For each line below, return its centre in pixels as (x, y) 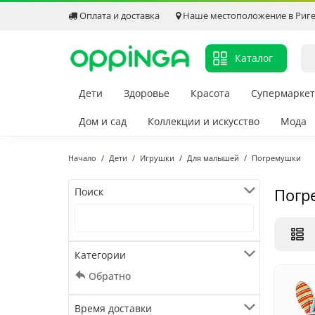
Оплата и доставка (118, 15)
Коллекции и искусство (204, 122)
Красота (210, 94)
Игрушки (157, 158)
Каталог (254, 58)
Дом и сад (103, 122)
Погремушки (276, 158)
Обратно (110, 276)
